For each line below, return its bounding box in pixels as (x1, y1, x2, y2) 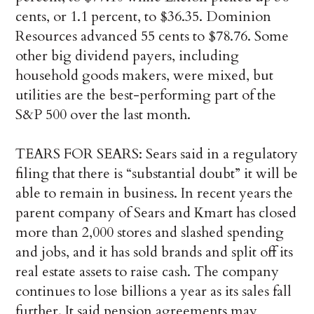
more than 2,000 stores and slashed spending (15, 223, 285, 243)
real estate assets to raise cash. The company (15, 262, 280, 282)
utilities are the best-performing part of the (15, 86, 277, 105)
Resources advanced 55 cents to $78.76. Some (15, 27, 289, 46)
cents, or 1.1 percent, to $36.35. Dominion (15, 7, 272, 27)
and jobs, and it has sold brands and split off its (15, 243, 294, 262)
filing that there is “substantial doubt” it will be (15, 164, 299, 184)
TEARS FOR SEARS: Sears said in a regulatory (15, 144, 299, 164)
